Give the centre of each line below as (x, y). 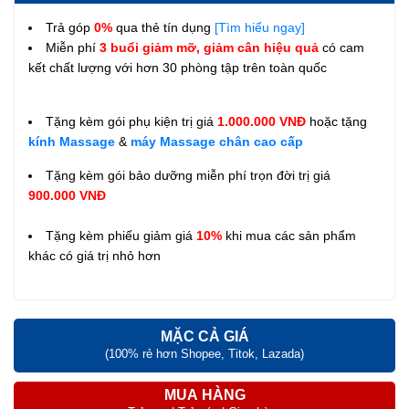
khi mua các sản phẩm (289, 235)
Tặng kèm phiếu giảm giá (121, 235)
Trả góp (70, 27)
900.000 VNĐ (67, 195)
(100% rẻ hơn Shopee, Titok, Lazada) (204, 353)
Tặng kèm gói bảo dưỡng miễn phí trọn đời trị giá (188, 175)
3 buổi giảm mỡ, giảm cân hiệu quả (211, 47)
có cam (343, 47)
